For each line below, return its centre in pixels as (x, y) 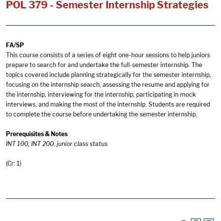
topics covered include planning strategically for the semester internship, (109, 75)
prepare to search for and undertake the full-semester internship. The (104, 65)
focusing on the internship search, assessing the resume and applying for (108, 85)
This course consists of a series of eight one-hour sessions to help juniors (108, 55)
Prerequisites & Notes (37, 134)
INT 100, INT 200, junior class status (57, 144)
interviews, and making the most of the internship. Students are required (108, 104)
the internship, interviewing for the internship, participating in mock (101, 94)
